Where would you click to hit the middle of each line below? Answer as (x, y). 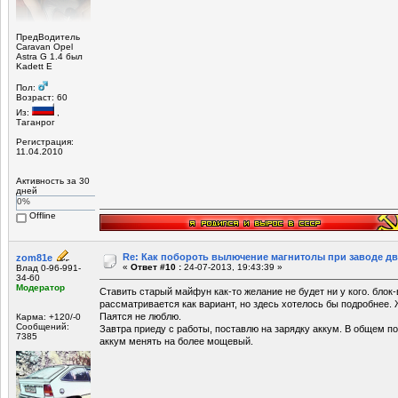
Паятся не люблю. (140, 316)
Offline (41, 215)
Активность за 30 (53, 180)
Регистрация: (45, 141)
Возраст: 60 (42, 97)
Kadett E (34, 66)
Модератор (40, 287)
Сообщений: (43, 326)
